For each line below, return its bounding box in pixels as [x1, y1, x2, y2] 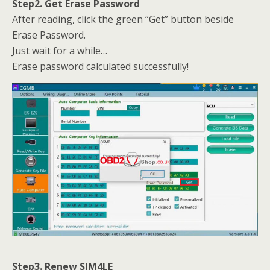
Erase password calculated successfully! [12, 60, 189, 74]
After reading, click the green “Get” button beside [12, 13, 234, 27]
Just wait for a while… [12, 44, 107, 58]
